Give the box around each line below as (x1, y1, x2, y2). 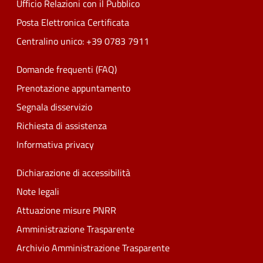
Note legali (16, 184, 59, 198)
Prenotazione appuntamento (16, 80, 130, 95)
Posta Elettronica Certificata (16, 15, 129, 29)
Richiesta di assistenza (16, 118, 107, 133)
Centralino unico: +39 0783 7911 (16, 33, 149, 48)
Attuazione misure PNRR (16, 203, 116, 217)
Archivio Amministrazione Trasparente (16, 240, 170, 255)
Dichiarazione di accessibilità (16, 165, 130, 180)
